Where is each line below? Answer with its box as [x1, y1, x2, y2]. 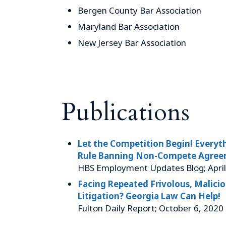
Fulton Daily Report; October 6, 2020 [78, 202, 223, 214]
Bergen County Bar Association [78, 4, 201, 16]
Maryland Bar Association [78, 20, 180, 32]
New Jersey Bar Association [78, 36, 186, 48]
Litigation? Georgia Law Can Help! [78, 190, 220, 202]
